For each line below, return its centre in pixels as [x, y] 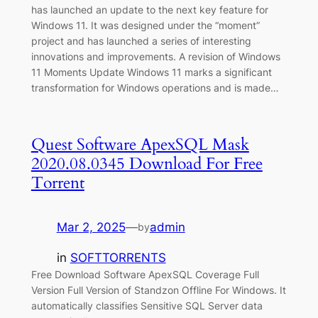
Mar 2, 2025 [91, 227]
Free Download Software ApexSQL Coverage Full [145, 275]
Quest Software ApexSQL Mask [140, 145]
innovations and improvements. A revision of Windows [155, 57]
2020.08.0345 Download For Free [147, 164]
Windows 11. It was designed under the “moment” [145, 26]
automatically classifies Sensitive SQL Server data [147, 306]
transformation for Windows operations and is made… [155, 88]
